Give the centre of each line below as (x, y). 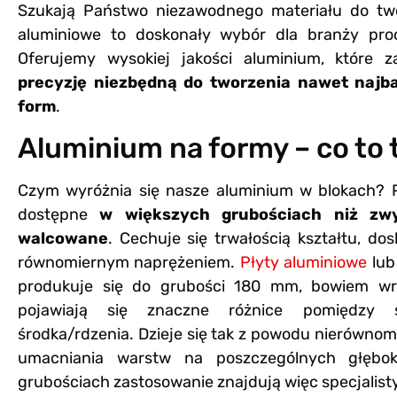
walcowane (63, 238)
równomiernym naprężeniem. (129, 262)
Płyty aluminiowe (304, 262)
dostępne (53, 214)
